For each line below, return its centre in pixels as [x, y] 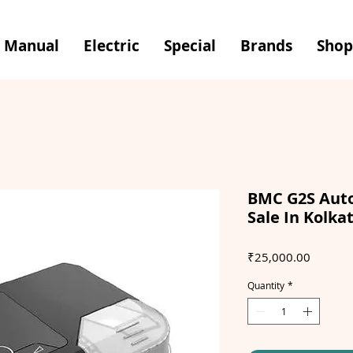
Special [190, 46]
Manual [32, 46]
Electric [111, 46]
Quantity [266, 285]
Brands [266, 46]
